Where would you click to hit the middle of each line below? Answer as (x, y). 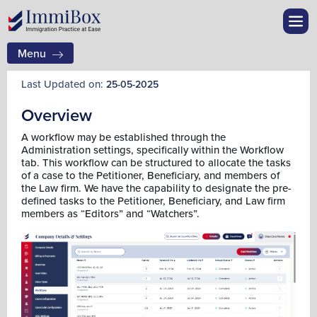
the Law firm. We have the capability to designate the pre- (156, 188)
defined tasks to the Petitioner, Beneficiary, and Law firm (153, 201)
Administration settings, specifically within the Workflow (152, 150)
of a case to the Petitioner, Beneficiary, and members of (150, 175)
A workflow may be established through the (123, 137)
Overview (57, 115)
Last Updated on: (64, 84)
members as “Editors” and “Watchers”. (110, 213)
